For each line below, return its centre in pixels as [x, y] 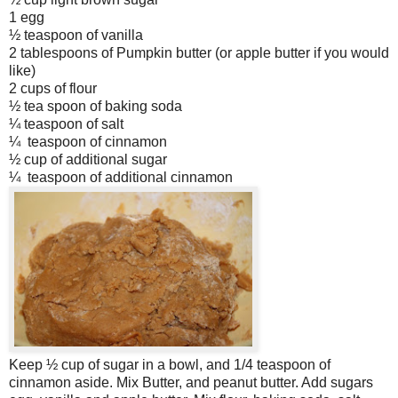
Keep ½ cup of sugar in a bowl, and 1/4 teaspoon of [170, 365]
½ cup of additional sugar [88, 160]
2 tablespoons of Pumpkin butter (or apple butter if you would [199, 53]
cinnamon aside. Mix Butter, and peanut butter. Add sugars [191, 383]
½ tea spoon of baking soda [96, 107]
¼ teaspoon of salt [66, 124]
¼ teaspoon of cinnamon [88, 142]
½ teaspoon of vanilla [76, 36]
